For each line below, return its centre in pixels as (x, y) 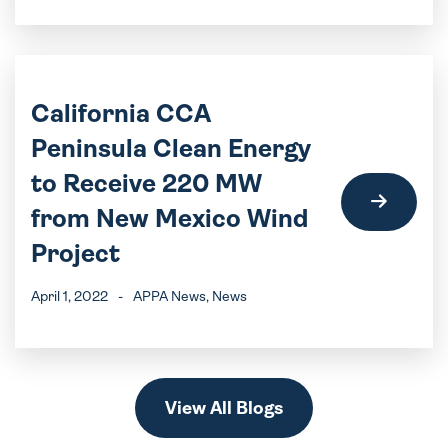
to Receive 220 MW (146, 183)
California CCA (121, 113)
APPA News (169, 296)
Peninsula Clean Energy (171, 148)
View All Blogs (224, 408)
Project (75, 253)
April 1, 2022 (69, 296)
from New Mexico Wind (169, 218)
